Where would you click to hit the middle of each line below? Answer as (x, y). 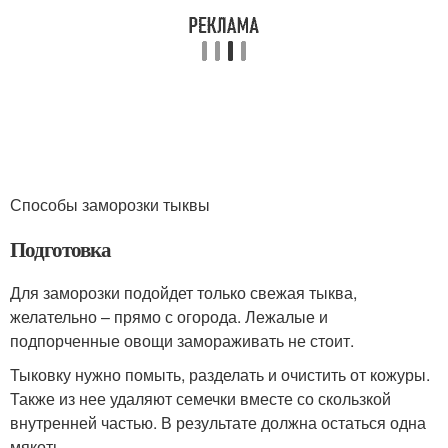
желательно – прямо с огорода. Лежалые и (169, 316)
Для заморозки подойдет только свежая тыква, (183, 292)
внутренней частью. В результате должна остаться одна (218, 422)
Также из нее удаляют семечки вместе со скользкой (200, 398)
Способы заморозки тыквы (110, 204)
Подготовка (60, 249)
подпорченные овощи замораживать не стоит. (182, 340)
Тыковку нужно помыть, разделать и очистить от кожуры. (220, 374)
